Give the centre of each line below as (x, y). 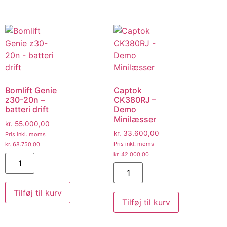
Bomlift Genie (31, 90)
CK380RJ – (135, 100)
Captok (128, 90)
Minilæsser (135, 119)
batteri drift (27, 109)
